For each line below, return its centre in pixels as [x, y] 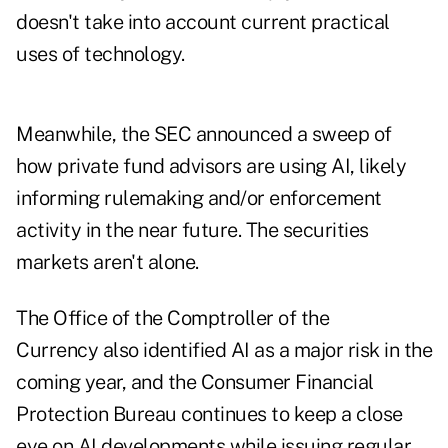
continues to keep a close [292, 414]
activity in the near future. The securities [192, 230]
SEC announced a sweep [261, 134]
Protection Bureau [98, 414]
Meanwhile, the [85, 134]
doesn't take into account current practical [203, 22]
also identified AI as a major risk [241, 350]
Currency [59, 350]
